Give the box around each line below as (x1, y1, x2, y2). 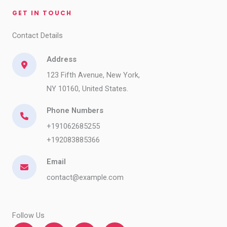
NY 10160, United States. (47, 84, 128, 93)
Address (47, 55, 77, 64)
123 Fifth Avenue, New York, (47, 70, 140, 80)
